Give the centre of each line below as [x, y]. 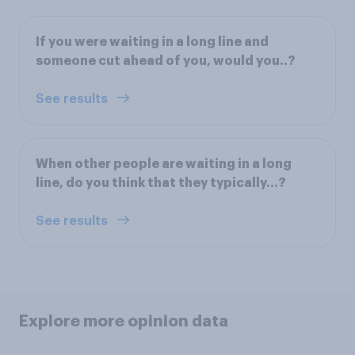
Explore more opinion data [124, 321]
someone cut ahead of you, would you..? [166, 61]
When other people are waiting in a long [164, 164]
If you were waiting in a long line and [152, 42]
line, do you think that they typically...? [161, 183]
